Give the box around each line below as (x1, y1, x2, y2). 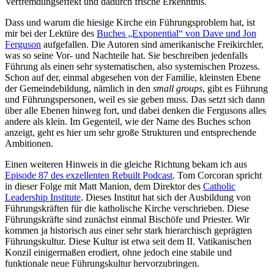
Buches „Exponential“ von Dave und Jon (97, 28, 256, 39)
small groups (153, 83, 202, 94)
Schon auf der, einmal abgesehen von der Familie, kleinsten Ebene (5, 72, 261, 83)
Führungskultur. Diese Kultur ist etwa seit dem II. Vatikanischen (5, 236, 251, 247)
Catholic (203, 181, 235, 192)
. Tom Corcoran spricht (172, 170, 262, 181)
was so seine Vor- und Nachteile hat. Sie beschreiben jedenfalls (5, 50, 248, 61)
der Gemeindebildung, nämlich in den (5, 83, 153, 94)
